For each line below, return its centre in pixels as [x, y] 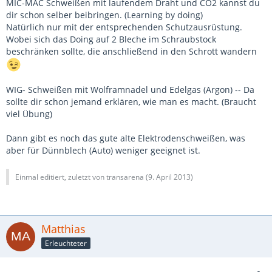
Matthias [63, 229]
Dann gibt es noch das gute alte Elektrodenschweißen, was [126, 138]
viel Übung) [29, 114]
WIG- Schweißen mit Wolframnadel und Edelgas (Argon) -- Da [130, 90]
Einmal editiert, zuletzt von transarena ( [82, 177]
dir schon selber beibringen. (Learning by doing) [104, 15]
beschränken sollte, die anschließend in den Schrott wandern [131, 51]
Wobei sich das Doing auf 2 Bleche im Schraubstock [111, 39]
